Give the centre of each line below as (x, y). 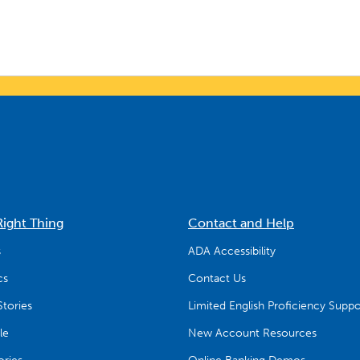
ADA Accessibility (232, 252)
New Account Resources (252, 333)
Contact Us (217, 279)
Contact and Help (241, 223)
